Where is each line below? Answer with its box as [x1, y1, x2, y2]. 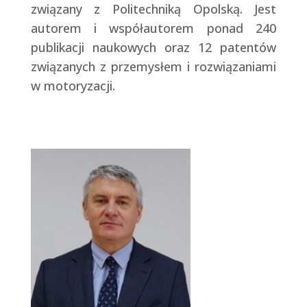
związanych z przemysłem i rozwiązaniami [30, 58, 277, 75]
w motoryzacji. [30, 77, 119, 95]
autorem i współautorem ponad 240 [30, 20, 277, 37]
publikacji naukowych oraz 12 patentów [30, 39, 277, 56]
